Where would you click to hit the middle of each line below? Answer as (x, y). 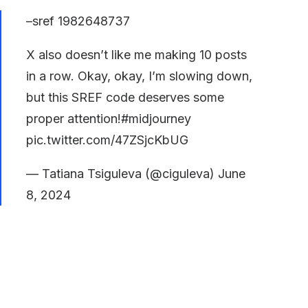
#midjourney (156, 119)
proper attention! (74, 119)
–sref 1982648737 (78, 21)
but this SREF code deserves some (125, 97)
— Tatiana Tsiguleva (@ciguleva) (122, 174)
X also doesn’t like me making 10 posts (136, 55)
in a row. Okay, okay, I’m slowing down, (139, 76)
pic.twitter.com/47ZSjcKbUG (107, 140)
